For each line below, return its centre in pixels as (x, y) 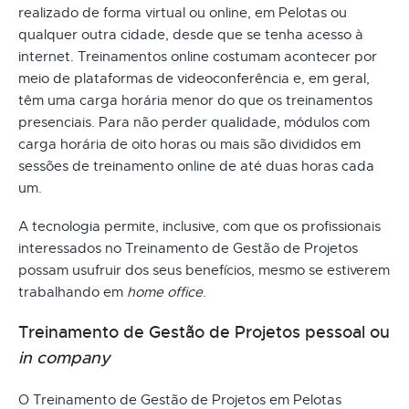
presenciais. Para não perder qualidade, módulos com (194, 122)
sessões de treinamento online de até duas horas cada (196, 166)
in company (64, 357)
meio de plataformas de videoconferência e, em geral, (194, 78)
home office (165, 292)
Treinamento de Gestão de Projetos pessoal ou (204, 332)
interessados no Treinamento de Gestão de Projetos (188, 248)
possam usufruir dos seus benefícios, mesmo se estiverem (204, 270)
